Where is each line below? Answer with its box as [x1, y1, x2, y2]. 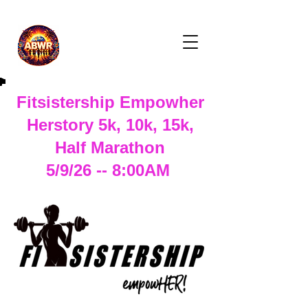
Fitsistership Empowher [16, 93, 204, 111]
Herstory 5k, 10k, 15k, [26, 115, 194, 134]
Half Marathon [55, 138, 165, 157]
